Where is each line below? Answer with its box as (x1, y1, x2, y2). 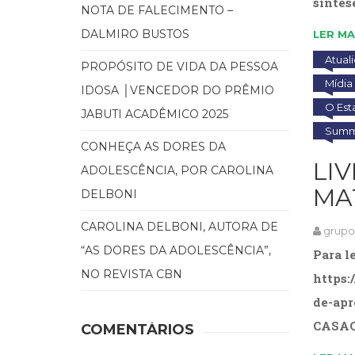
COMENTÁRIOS (81, 320, 194, 338)
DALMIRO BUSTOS (81, 26, 189, 41)
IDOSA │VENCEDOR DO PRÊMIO (81, 82, 274, 97)
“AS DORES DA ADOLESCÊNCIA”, (81, 242, 271, 258)
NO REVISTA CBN (81, 266, 182, 281)
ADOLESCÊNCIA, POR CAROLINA (81, 162, 273, 177)
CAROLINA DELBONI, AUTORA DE (81, 219, 278, 234)
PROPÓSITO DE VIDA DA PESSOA (81, 59, 278, 74)
